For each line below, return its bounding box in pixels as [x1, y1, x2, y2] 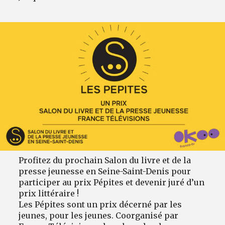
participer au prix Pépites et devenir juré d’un [19, 177, 205, 187]
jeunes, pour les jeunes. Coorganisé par [19, 210, 179, 220]
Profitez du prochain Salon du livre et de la [19, 155, 191, 165]
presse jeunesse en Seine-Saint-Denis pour [19, 166, 191, 176]
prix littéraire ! [19, 188, 79, 198]
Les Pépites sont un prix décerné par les [19, 199, 182, 209]
